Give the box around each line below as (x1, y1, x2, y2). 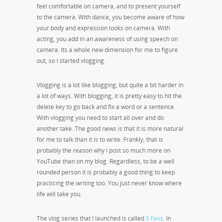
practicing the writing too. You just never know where (37, 179, 182, 188)
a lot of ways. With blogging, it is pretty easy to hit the (37, 92, 182, 101)
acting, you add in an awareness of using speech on (37, 35, 178, 44)
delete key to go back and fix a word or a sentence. (37, 103, 175, 111)
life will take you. (37, 190, 82, 199)
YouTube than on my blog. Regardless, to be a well (37, 157, 174, 166)
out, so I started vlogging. (37, 56, 106, 65)
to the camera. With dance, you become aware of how (37, 13, 184, 22)
